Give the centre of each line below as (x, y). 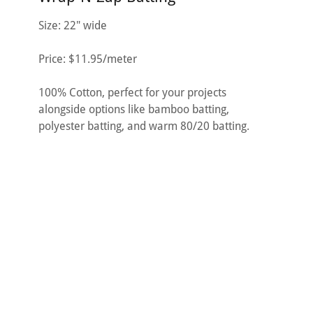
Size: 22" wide (72, 25)
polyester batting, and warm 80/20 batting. (144, 126)
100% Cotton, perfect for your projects (132, 92)
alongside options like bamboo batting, (133, 109)
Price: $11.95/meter (87, 59)
